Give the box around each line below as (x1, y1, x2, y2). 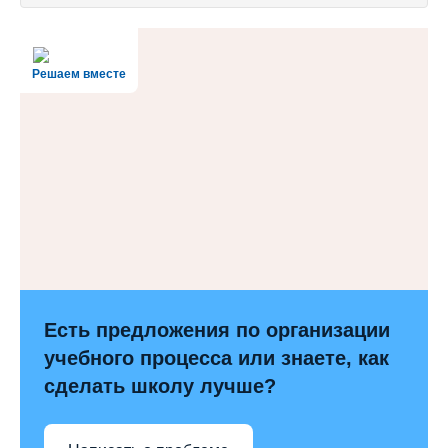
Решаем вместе (32, 66, 126, 81)
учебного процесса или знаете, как (44, 347, 389, 370)
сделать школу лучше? (44, 375, 276, 398)
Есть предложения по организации (44, 319, 390, 342)
